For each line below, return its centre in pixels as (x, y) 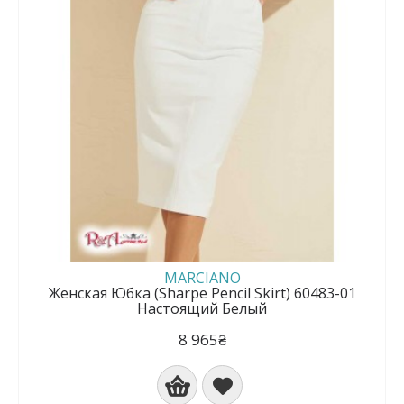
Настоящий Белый (202, 308)
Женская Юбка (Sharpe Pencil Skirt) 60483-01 (202, 293)
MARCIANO (202, 278)
